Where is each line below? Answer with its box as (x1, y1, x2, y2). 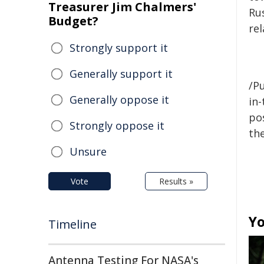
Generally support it (70, 67, 173, 81)
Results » (159, 176, 193, 187)
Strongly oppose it (70, 118, 164, 133)
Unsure (70, 144, 107, 159)
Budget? (48, 13, 98, 29)
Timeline (48, 216, 97, 232)
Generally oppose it (70, 93, 169, 107)
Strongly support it (70, 41, 168, 55)
